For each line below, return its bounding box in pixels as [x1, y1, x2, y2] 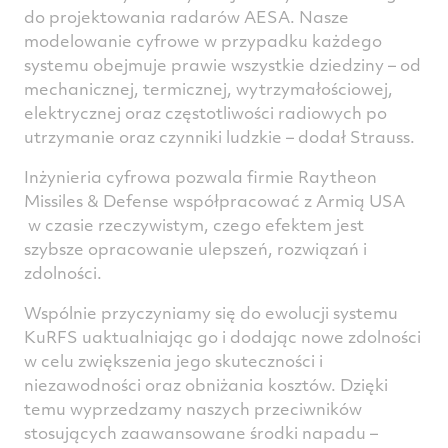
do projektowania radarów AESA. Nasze [24, 5, 349, 29]
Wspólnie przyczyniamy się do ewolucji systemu [24, 301, 398, 325]
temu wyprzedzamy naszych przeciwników [24, 397, 362, 421]
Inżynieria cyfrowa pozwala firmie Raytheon [24, 165, 377, 189]
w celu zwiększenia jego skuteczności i [24, 349, 323, 373]
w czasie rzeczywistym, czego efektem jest [24, 213, 364, 237]
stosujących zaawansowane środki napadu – [24, 421, 378, 445]
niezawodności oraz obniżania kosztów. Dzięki [24, 373, 388, 397]
